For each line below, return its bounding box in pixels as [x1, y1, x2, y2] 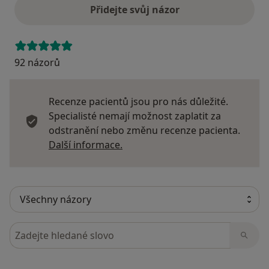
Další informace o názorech [122, 138, 247, 151]
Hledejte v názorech [9, 222, 103, 236]
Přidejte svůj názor [89, 3, 180, 17]
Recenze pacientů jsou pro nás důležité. [49, 95, 228, 109]
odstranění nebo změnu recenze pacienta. [49, 124, 240, 138]
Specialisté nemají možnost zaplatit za [49, 109, 221, 123]
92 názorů [14, 56, 60, 70]
